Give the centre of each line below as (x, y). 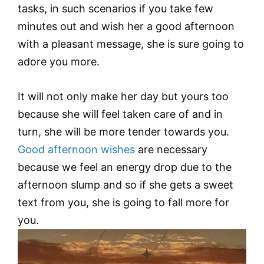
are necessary (171, 149)
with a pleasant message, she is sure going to (131, 44)
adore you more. (59, 62)
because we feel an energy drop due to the (125, 167)
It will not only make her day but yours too (123, 96)
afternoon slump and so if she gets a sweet (126, 184)
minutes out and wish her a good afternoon (126, 26)
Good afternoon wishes (76, 149)
